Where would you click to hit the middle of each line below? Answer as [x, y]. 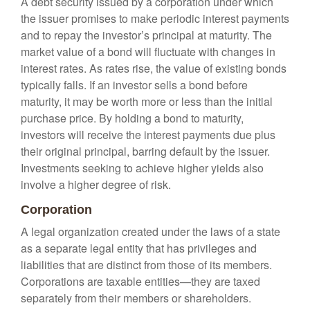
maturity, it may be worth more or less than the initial [147, 101]
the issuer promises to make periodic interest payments [155, 18]
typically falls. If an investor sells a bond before [134, 85]
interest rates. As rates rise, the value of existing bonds [154, 68]
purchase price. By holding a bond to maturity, [132, 118]
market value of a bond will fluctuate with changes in [148, 52]
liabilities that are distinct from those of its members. [146, 265]
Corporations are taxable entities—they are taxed [140, 281]
